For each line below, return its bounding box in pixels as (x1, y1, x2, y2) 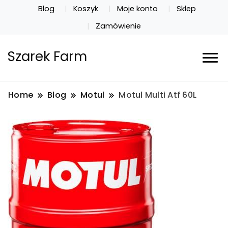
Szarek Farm (8, 47, 87, 66)
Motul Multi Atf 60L (119, 89, 197, 101)
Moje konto (117, 3, 158, 14)
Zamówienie (96, 20, 141, 31)
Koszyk (73, 3, 99, 14)
